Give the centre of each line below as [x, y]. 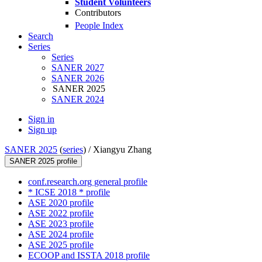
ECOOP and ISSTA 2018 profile [89, 256]
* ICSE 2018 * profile [69, 192]
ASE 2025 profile [61, 245]
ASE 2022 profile [61, 213]
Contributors [98, 13]
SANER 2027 [78, 68]
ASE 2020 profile [61, 203]
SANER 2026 [78, 78]
